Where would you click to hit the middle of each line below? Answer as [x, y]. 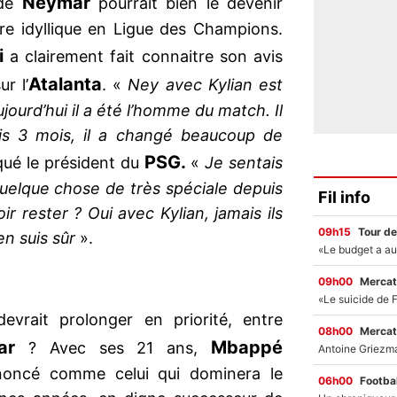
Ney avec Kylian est [205, 85]
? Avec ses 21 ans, [113, 348]
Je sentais [241, 163]
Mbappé [247, 348]
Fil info [344, 197]
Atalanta [65, 85]
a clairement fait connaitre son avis [143, 57]
